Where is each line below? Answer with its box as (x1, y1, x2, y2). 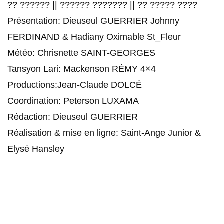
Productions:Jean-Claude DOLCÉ (7, 79, 142, 90)
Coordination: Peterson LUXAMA (7, 95, 139, 106)
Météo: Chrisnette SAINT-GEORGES (7, 47, 155, 58)
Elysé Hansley (7, 143, 64, 154)
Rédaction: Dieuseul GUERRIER (7, 111, 138, 122)
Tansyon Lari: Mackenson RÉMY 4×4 (7, 63, 156, 74)
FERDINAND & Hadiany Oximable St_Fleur (7, 31, 181, 42)
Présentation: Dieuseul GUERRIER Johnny (7, 15, 179, 26)
